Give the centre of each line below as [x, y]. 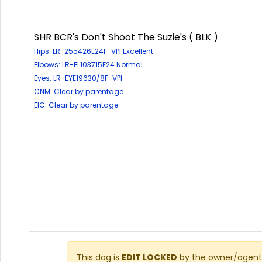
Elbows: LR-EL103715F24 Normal [88, 64]
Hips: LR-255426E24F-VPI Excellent [94, 51]
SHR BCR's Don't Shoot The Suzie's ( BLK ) [126, 37]
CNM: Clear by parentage [79, 91]
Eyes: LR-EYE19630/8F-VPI [78, 78]
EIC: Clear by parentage [76, 105]
